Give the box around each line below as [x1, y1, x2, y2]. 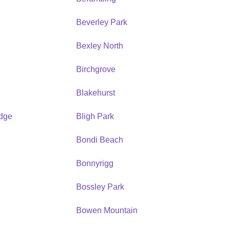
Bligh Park [76, 111, 114, 121]
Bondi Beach [76, 135, 123, 144]
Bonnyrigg [76, 158, 113, 168]
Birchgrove [76, 64, 116, 74]
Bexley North [76, 41, 123, 50]
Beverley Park [76, 17, 127, 27]
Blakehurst [76, 88, 115, 97]
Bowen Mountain [76, 205, 138, 215]
